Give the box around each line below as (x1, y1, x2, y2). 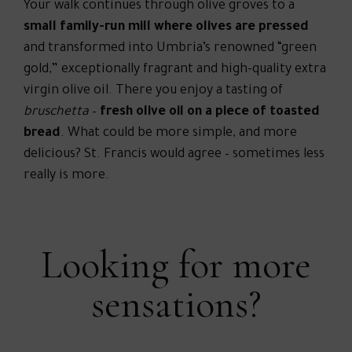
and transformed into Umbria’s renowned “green (24, 41, 317, 56)
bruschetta (24, 104, 89, 119)
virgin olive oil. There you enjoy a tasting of (24, 83, 283, 98)
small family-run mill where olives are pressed (24, 20, 309, 35)
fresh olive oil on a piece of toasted (100, 104, 320, 119)
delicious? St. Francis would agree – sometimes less (24, 147, 324, 162)
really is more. (24, 168, 109, 183)
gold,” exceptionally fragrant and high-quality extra (24, 62, 326, 77)
